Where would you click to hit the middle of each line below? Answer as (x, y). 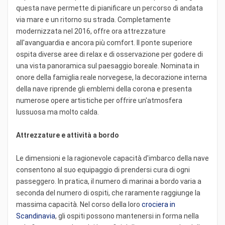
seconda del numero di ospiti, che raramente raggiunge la (108, 193)
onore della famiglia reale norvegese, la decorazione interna (111, 77)
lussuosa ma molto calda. (58, 112)
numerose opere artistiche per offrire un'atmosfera (99, 100)
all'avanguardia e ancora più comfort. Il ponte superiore (104, 42)
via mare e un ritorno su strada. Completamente (93, 19)
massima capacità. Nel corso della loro (79, 204)
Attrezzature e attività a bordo (68, 135)
